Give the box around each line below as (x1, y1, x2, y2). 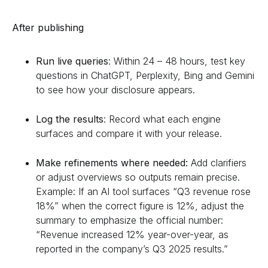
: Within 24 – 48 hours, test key (108, 54, 245, 67)
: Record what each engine (103, 112, 221, 125)
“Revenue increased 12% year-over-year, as (36, 228, 229, 240)
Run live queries (36, 54, 108, 67)
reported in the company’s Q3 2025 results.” (36, 242, 228, 255)
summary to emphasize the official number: (36, 214, 223, 226)
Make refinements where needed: (36, 156, 191, 169)
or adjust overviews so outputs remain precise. (36, 170, 240, 183)
